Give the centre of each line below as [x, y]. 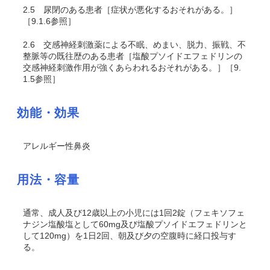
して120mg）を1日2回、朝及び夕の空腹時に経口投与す [130, 236]
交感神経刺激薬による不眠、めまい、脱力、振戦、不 [140, 45]
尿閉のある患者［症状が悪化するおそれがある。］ [136, 10]
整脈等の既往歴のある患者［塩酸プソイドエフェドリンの [133, 56]
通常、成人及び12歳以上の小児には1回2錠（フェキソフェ [134, 213]
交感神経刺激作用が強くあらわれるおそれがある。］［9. [132, 67]
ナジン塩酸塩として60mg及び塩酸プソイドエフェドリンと [135, 224]
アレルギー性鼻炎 [57, 146]
